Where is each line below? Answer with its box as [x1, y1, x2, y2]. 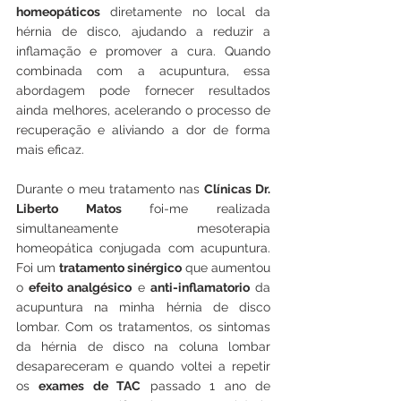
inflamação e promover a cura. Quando [16, 44, 270, 59]
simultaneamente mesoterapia [16, 221, 270, 236]
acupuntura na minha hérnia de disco [16, 300, 270, 315]
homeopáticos [16, 4, 100, 20]
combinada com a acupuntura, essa [16, 64, 270, 79]
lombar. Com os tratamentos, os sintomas [16, 320, 270, 335]
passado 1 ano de [141, 379, 271, 394]
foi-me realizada [121, 201, 271, 217]
